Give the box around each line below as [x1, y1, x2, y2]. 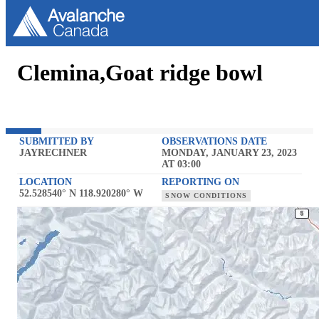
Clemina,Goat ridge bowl [17, 60, 263, 85]
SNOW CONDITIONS [165, 192, 247, 200]
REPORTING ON [162, 177, 240, 188]
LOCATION [19, 177, 73, 188]
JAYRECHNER [19, 147, 88, 159]
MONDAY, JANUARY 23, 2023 [162, 147, 298, 159]
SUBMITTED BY [19, 136, 95, 147]
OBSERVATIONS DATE [162, 136, 268, 147]
